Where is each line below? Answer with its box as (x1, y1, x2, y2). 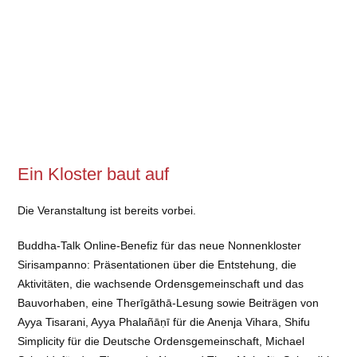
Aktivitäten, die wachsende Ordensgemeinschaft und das (18, 277, 304, 291)
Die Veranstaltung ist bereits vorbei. (18, 204, 197, 218)
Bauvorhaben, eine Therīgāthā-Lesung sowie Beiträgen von (18, 296, 320, 310)
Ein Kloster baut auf (18, 164, 170, 185)
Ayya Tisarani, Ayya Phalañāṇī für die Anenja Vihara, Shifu (18, 316, 311, 329)
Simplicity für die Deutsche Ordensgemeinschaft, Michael (18, 335, 305, 348)
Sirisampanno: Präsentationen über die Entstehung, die (18, 258, 297, 272)
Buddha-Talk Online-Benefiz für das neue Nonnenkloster (18, 239, 302, 253)
